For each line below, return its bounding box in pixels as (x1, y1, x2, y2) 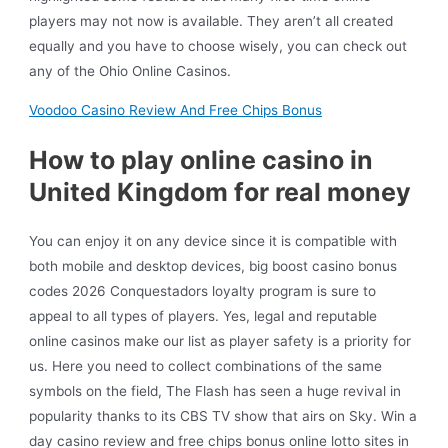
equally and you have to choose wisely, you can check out (29, 38, 408, 55)
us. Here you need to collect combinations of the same (29, 357, 383, 374)
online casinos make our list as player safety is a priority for (29, 332, 412, 349)
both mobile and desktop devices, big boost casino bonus (29, 257, 398, 274)
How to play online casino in (29, 144, 374, 175)
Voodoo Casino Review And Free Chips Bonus (29, 102, 323, 119)
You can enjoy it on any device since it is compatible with (29, 232, 398, 249)
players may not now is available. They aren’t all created (29, 13, 394, 30)
